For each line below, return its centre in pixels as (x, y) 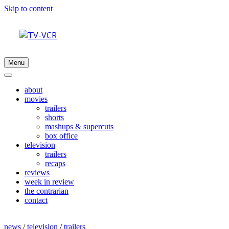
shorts (54, 117)
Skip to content (28, 8)
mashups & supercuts (79, 127)
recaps (55, 163)
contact (36, 200)
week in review (49, 182)
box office (61, 136)
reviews (37, 173)
